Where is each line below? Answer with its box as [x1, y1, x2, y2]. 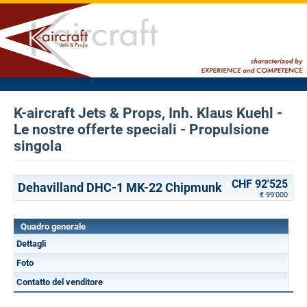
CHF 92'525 [232, 177, 288, 191]
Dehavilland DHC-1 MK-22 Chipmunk [18, 180, 222, 195]
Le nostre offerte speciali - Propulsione [14, 121, 269, 138]
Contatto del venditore [16, 277, 103, 287]
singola [14, 138, 62, 154]
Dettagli [16, 238, 46, 249]
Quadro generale [21, 221, 86, 232]
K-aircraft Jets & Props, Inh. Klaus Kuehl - [14, 105, 282, 121]
